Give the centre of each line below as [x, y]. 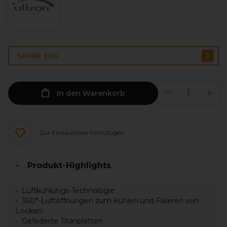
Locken [29, 211]
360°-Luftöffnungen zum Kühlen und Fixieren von [110, 201]
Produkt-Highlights [69, 165]
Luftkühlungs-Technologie [68, 191]
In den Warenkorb [91, 93]
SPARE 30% [38, 56]
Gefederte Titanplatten [62, 221]
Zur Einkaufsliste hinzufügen [81, 133]
